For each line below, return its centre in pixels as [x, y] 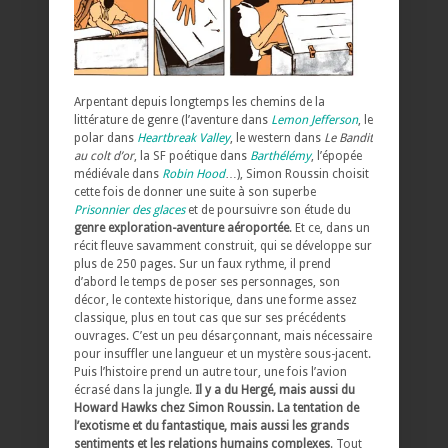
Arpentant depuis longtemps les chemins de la [199, 101]
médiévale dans [118, 173]
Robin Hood [193, 173]
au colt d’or [104, 155]
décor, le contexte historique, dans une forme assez [215, 299]
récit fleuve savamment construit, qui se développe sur [223, 245]
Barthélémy [280, 155]
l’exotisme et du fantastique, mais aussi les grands [211, 425]
